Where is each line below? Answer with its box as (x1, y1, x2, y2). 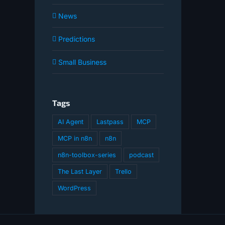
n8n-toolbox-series (57, 151, 116, 159)
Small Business (58, 58, 106, 67)
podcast (129, 151, 154, 159)
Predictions (58, 35, 95, 44)
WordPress (57, 184, 91, 192)
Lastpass (96, 118, 124, 126)
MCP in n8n (57, 135, 92, 143)
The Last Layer (57, 168, 102, 176)
